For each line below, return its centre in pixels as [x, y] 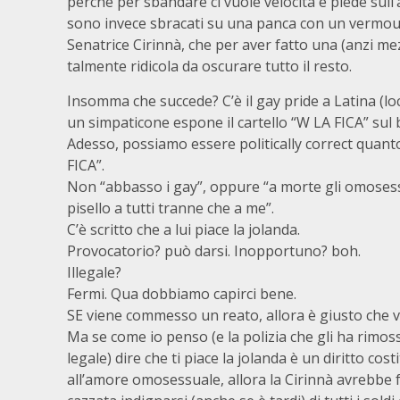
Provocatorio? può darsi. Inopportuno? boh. [214, 251]
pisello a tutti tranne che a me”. [171, 208]
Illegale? [94, 272]
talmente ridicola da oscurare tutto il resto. [209, 66]
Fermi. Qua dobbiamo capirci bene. [182, 294]
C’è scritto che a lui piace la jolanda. [183, 229]
